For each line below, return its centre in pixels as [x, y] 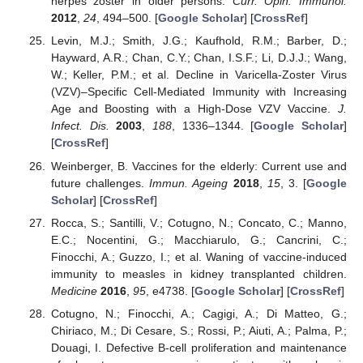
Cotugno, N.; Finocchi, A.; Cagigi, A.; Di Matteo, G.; [199, 313]
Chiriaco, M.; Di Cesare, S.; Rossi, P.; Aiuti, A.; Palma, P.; [199, 330]
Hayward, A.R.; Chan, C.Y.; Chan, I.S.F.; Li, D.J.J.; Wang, [199, 58]
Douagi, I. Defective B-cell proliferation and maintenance [199, 347]
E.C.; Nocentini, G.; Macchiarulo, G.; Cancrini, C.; [199, 239]
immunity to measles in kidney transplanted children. [199, 273]
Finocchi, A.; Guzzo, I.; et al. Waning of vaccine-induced [199, 256]
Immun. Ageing [189, 183]
